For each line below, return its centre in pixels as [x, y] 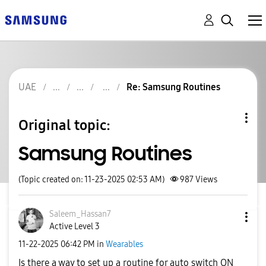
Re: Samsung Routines [173, 87]
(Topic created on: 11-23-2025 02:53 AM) [91, 180]
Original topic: [64, 125]
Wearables [124, 244]
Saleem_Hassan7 [80, 214]
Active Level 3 [75, 227]
